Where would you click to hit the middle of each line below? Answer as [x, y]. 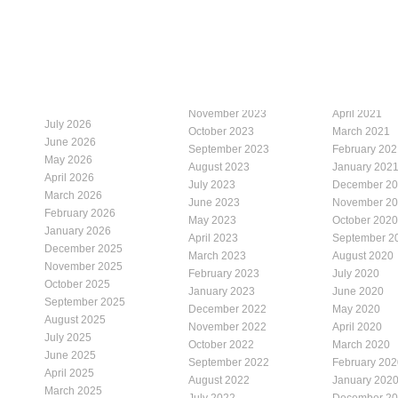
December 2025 [84, 248]
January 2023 [222, 291]
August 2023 [219, 167]
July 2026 [68, 124]
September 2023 [229, 149]
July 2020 [356, 273]
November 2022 [227, 326]
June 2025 [70, 355]
